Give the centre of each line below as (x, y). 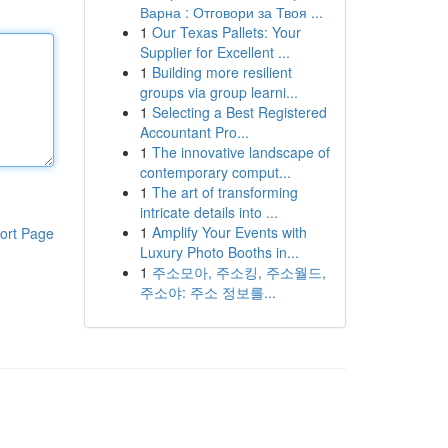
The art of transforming (224, 192)
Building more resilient (221, 72)
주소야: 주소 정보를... (207, 292)
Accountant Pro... (194, 132)
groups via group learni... (218, 92)
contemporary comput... (215, 172)
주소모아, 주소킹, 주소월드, (238, 272)
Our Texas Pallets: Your (226, 32)
